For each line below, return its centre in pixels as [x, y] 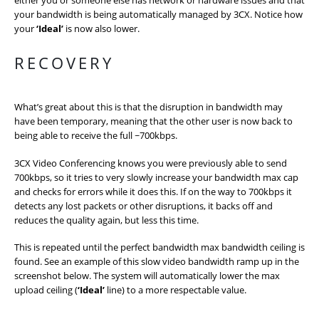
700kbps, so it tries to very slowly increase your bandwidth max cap [156, 177]
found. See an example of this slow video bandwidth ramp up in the [157, 262]
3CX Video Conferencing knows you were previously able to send [151, 163]
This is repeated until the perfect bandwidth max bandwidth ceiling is [159, 247]
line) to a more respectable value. [177, 290]
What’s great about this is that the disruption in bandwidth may [148, 107]
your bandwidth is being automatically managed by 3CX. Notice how [158, 14]
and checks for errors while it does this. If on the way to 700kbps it [153, 191]
